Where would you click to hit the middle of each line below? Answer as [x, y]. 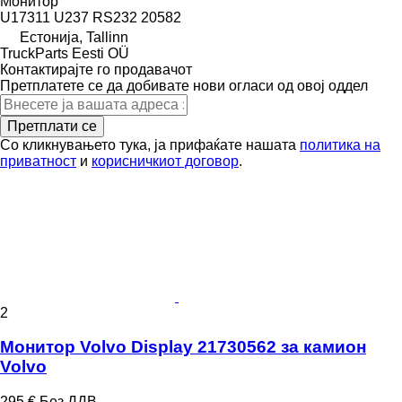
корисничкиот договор [165, 161]
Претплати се [52, 126]
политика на [340, 144]
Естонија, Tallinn [74, 37]
